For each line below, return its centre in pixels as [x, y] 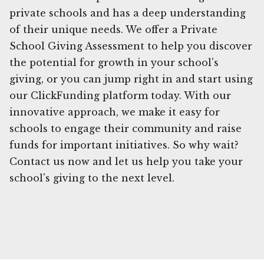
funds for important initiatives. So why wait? [124, 145]
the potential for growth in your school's [114, 62]
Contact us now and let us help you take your [126, 161]
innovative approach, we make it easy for [115, 112]
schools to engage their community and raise [126, 128]
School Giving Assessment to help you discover [131, 46]
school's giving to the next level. [92, 178]
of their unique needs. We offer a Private [113, 29]
